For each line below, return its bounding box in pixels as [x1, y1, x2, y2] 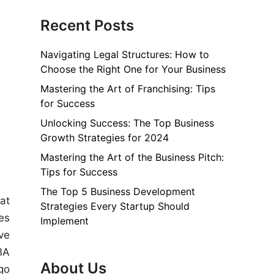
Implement [40, 214, 89, 227]
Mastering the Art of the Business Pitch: [40, 150, 224, 163]
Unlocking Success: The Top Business [40, 116, 214, 129]
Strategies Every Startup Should [40, 199, 190, 212]
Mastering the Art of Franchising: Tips [40, 82, 215, 95]
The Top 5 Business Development [40, 185, 195, 198]
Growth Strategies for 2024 [40, 131, 169, 144]
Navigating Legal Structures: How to [40, 48, 209, 61]
